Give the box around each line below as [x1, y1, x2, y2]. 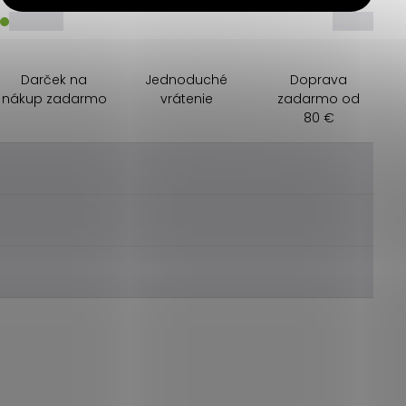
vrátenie [159, 90, 213, 108]
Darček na [21, 71, 88, 89]
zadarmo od [277, 90, 361, 108]
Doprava [290, 71, 348, 89]
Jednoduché [145, 71, 228, 89]
